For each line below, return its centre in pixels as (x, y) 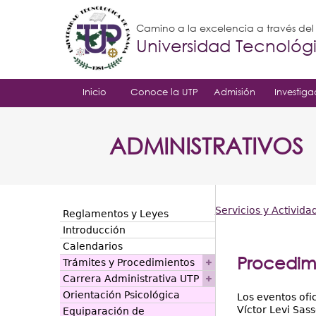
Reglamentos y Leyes (115, 214)
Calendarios (92, 246)
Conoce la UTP (164, 92)
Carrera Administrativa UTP (130, 279)
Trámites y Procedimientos (128, 262)
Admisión (234, 92)
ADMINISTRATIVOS (206, 146)
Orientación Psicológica (121, 295)
